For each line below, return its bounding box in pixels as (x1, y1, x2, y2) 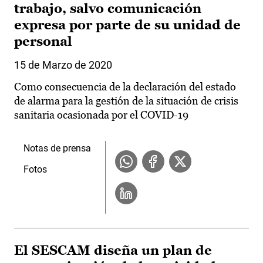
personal (14, 34, 72, 49)
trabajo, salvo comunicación (14, 1, 201, 16)
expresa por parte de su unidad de (14, 18, 241, 33)
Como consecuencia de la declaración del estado (14, 80, 236, 93)
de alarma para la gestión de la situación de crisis (14, 95, 238, 107)
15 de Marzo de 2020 (14, 59, 112, 72)
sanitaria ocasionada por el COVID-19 (14, 109, 188, 122)
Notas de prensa (23, 143, 91, 154)
